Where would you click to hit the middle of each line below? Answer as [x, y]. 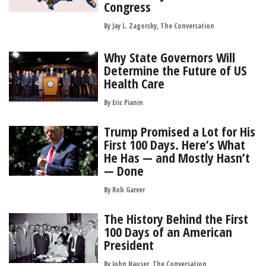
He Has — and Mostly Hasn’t [177, 157]
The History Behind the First [176, 218]
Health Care [134, 83]
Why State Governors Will [170, 57]
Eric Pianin [128, 102]
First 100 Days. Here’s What [175, 144]
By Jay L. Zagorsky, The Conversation [159, 26]
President [129, 244]
